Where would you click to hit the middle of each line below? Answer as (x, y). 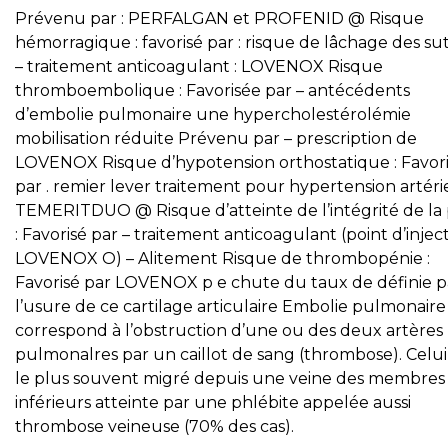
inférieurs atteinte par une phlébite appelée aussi (213, 402)
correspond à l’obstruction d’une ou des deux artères (229, 330)
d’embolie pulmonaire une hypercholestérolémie (213, 114)
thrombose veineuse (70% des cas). (154, 426)
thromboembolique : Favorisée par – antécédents (212, 90)
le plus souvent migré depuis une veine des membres (230, 378)
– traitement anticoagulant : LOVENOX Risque (199, 66)
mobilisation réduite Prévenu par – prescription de (216, 138)
